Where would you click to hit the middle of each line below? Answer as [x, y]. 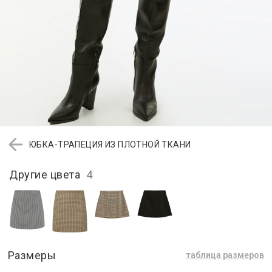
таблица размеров [225, 255]
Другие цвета [48, 174]
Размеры [32, 255]
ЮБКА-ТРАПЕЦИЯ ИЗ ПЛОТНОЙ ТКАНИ [110, 144]
